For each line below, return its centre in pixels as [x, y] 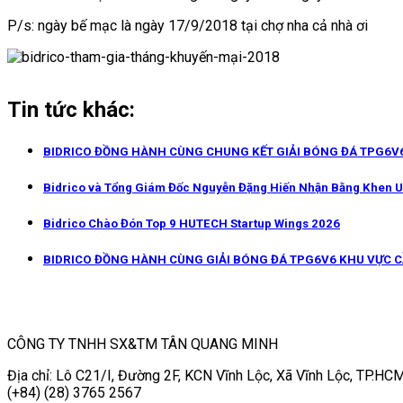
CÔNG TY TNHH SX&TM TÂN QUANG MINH [143, 344]
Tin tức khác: [71, 109]
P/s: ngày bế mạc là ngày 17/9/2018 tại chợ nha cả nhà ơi [188, 25]
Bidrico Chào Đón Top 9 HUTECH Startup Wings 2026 [192, 224]
